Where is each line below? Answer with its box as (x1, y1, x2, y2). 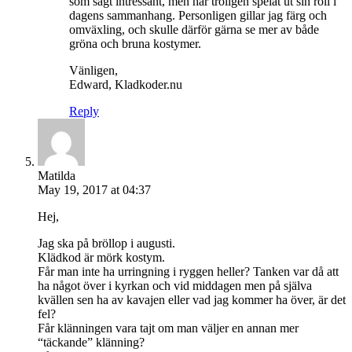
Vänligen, (69, 63, 118, 77)
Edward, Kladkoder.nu (69, 77, 182, 91)
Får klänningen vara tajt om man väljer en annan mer (38, 321, 299, 335)
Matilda (38, 168, 75, 182)
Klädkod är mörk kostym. (38, 250, 165, 264)
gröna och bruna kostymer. (69, 36, 201, 50)
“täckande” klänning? (38, 335, 145, 349)
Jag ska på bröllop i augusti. (38, 236, 175, 250)
